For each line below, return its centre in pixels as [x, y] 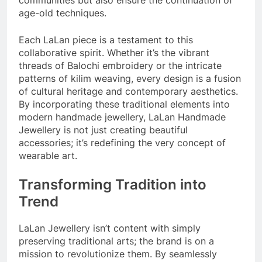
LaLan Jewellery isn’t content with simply [110, 228]
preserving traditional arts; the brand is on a [116, 241]
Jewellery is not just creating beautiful [103, 130]
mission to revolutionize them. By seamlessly [118, 254]
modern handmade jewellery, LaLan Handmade [122, 117]
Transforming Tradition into [113, 185]
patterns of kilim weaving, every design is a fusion [130, 79]
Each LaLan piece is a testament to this [106, 40]
